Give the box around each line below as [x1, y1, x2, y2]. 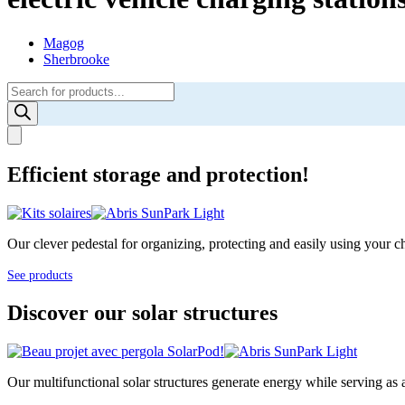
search [6, 97, 42, 113]
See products [7, 267, 72, 282]
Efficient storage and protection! [7, 162, 309, 186]
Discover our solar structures [7, 300, 278, 325]
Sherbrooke [43, 51, 109, 67]
